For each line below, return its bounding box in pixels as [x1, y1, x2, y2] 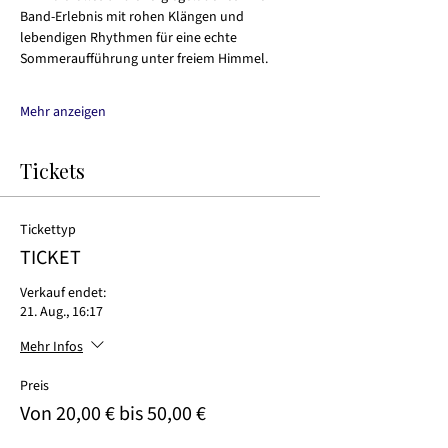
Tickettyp [20, 220, 76, 241]
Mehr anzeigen [20, 102, 106, 123]
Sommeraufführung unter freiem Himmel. [20, 49, 268, 70]
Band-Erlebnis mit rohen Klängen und [20, 7, 247, 28]
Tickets [20, 157, 85, 185]
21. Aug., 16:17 [20, 302, 103, 323]
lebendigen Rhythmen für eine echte [20, 28, 240, 49]
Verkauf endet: [20, 283, 106, 304]
